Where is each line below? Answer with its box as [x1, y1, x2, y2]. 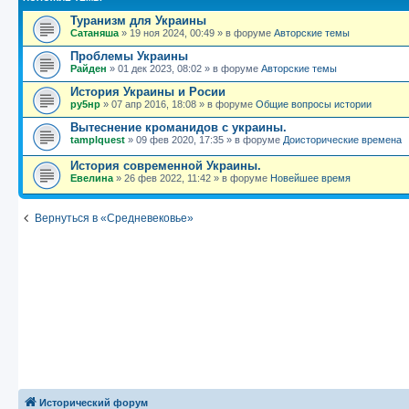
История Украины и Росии [70, 85, 225, 100]
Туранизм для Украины [70, 14, 206, 28]
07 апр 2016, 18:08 [111, 99, 196, 110]
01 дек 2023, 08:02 [118, 63, 202, 75]
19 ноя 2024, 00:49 [130, 27, 215, 39]
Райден [70, 63, 107, 75]
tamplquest [70, 134, 125, 146]
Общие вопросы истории [256, 99, 372, 110]
